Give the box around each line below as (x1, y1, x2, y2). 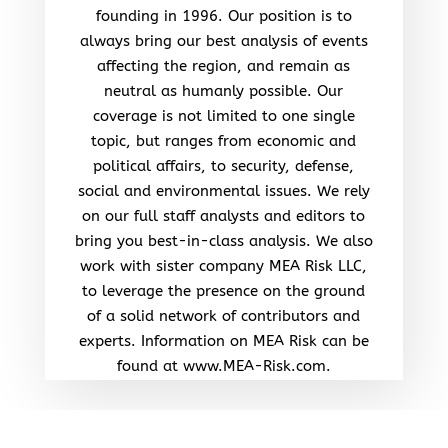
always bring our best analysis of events (79, 31, 368, 50)
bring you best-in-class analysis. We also (74, 231, 373, 250)
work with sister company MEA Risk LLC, (80, 256, 368, 275)
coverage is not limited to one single (92, 106, 355, 125)
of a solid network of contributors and (87, 306, 361, 325)
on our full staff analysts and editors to (82, 206, 366, 225)
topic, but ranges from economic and (91, 131, 357, 150)
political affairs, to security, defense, (93, 156, 355, 175)
